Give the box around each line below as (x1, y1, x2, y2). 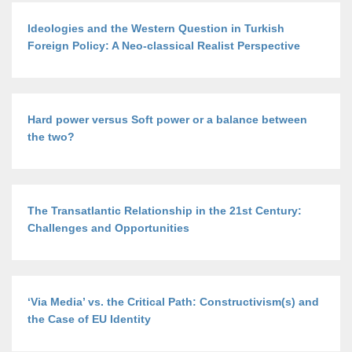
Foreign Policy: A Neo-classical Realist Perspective (27, 39, 300, 52)
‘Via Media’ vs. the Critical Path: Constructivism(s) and (27, 295, 319, 308)
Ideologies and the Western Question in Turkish (27, 22, 284, 35)
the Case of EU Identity (27, 313, 151, 325)
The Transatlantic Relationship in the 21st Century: (27, 204, 302, 217)
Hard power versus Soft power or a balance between (27, 113, 307, 126)
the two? (27, 130, 75, 143)
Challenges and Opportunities (27, 222, 189, 234)
